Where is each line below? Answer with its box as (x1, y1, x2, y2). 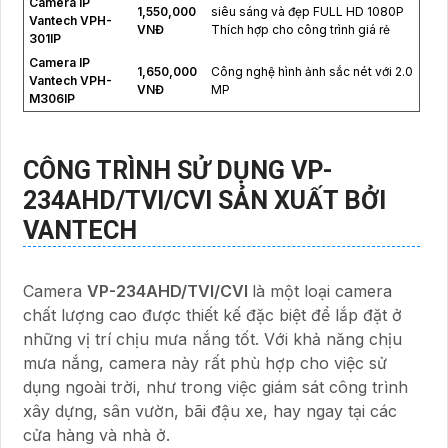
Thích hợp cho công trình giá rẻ (211, 21, 390, 37)
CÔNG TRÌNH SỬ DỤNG (23, 155, 291, 185)
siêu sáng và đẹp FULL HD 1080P (211, 3, 404, 19)
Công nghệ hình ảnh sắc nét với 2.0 (211, 63, 413, 79)
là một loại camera (252, 280, 392, 301)
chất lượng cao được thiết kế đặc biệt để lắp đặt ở (23, 304, 402, 325)
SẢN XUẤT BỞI (218, 185, 386, 215)
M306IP (29, 90, 75, 106)
